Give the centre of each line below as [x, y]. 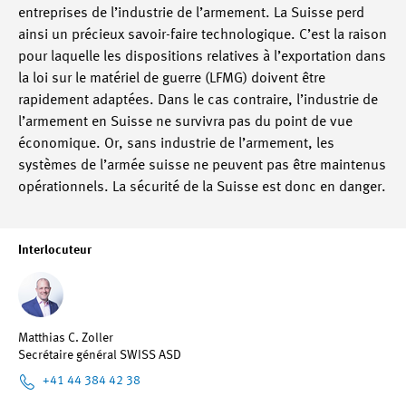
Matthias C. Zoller [66, 338]
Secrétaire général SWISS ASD [100, 355]
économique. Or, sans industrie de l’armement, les [176, 144]
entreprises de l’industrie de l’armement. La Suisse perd [191, 14]
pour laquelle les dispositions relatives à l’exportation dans [202, 57]
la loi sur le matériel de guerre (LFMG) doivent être [172, 79]
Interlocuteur [55, 250]
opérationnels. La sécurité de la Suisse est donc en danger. [202, 188]
